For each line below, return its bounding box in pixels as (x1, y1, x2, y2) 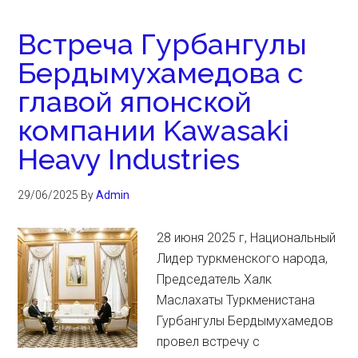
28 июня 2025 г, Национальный (157, 230, 336, 245)
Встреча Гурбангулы (18, 27, 308, 61)
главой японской (18, 85, 253, 118)
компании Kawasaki (18, 113, 290, 147)
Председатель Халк (157, 272, 272, 287)
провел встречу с (157, 334, 261, 349)
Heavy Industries (18, 142, 241, 176)
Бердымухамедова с (18, 56, 304, 89)
